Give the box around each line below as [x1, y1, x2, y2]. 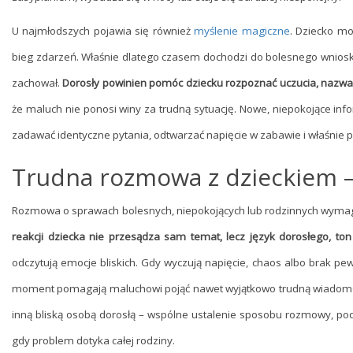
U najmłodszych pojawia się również [12, 24, 195, 38]
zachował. [12, 76, 63, 90]
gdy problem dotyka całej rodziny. [12, 333, 175, 347]
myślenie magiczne [194, 24, 290, 38]
